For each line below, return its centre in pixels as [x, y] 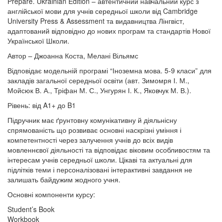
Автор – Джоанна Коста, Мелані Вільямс [73, 55]
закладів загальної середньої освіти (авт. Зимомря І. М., [98, 80]
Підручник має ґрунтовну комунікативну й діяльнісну [92, 120]
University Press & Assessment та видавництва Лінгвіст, [96, 21]
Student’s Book [31, 209]
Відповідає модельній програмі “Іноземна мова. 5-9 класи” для [110, 70]
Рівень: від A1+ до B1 [42, 105]
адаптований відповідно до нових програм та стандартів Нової [109, 31]
